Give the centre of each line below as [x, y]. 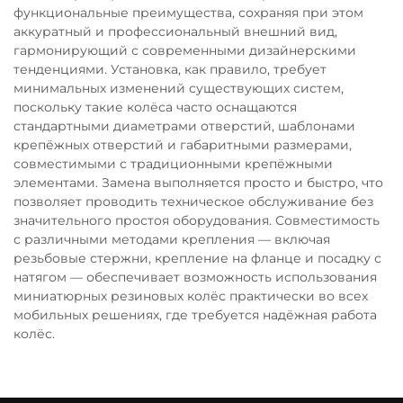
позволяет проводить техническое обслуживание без [193, 201]
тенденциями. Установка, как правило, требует [170, 69]
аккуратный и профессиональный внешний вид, [175, 31]
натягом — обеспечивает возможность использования [195, 277]
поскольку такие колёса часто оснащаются [155, 107]
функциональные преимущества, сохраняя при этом [188, 12]
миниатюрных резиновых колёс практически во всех [191, 296]
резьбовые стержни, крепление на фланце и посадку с [197, 258]
